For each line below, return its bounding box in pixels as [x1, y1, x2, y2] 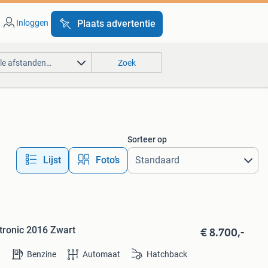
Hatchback [146, 249, 187, 260]
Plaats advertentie [77, 18, 156, 29]
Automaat [82, 249, 120, 260]
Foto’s [95, 154, 120, 166]
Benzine [26, 249, 56, 260]
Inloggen [16, 18, 48, 28]
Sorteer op [127, 135, 167, 144]
